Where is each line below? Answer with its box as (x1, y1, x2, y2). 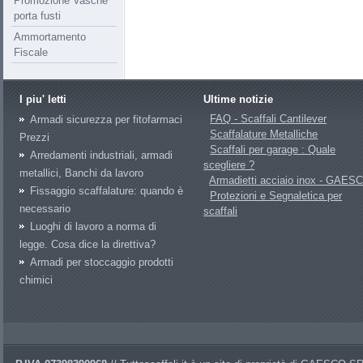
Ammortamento (14, 31, 86, 43)
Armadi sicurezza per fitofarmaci (30, 113, 182, 126)
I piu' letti (19, 93, 66, 105)
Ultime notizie (203, 93, 274, 105)
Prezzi (19, 131, 49, 143)
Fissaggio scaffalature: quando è (30, 185, 183, 197)
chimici (19, 274, 53, 286)
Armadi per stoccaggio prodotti (30, 256, 173, 268)
